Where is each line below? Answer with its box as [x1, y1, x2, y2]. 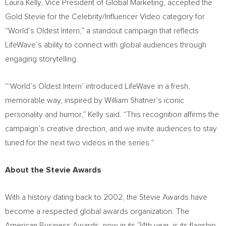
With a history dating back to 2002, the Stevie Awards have [5, 193, 207, 201]
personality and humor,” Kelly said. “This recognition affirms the [5, 110, 219, 119]
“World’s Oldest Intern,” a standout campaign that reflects [5, 27, 199, 35]
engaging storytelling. [5, 55, 78, 63]
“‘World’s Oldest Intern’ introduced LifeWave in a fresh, [5, 82, 190, 90]
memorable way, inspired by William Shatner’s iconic [5, 96, 184, 104]
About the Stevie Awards [5, 166, 101, 174]
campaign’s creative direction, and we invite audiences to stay [5, 125, 217, 133]
